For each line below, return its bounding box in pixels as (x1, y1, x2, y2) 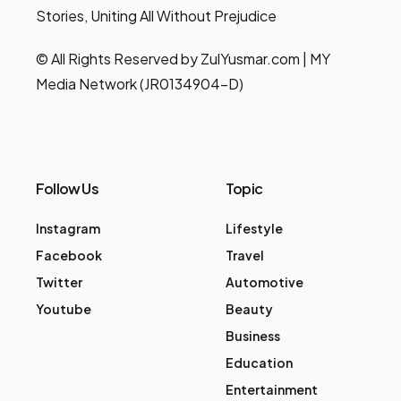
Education (226, 354, 293, 371)
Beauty (226, 301, 273, 318)
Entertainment (226, 381, 318, 398)
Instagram (36, 220, 100, 237)
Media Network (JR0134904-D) (36, 74, 243, 94)
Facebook (36, 247, 102, 264)
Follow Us (36, 179, 98, 199)
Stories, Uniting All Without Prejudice (36, 6, 277, 26)
